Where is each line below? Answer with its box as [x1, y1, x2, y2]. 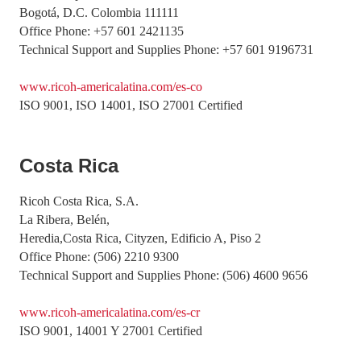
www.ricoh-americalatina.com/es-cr [19, 305, 200, 319]
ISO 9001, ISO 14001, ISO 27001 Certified [19, 98, 243, 112]
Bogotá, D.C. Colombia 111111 [19, 6, 179, 19]
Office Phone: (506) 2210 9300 [19, 250, 179, 263]
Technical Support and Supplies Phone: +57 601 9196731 [19, 43, 313, 56]
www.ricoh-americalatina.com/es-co [19, 80, 202, 93]
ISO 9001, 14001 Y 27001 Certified [19, 324, 202, 338]
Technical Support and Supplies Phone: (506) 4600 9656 [19, 268, 308, 282]
